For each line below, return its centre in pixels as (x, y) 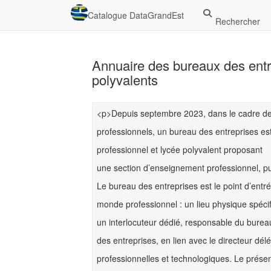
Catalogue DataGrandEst (136, 15)
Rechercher (237, 21)
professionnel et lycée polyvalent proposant (180, 149)
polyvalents (125, 80)
